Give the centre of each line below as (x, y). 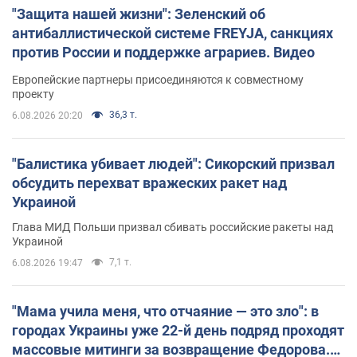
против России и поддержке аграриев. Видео (163, 52)
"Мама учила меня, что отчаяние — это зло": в (165, 311)
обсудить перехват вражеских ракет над (149, 182)
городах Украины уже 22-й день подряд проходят (178, 330)
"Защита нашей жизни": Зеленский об (139, 14)
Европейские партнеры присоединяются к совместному (158, 79)
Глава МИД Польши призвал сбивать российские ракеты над (173, 227)
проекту (33, 94)
